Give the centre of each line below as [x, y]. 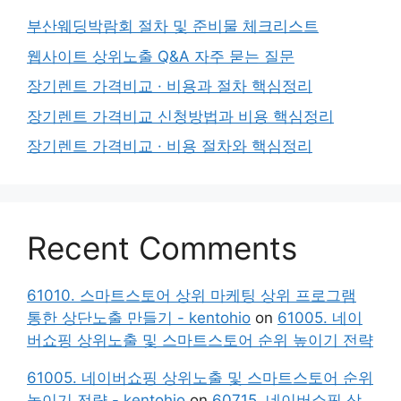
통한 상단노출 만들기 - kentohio [139, 318]
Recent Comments [162, 248]
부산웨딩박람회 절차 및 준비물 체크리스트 [173, 26]
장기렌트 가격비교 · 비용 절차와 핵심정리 [170, 146]
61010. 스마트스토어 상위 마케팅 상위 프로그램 [192, 295]
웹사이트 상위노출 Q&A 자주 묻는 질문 [161, 56]
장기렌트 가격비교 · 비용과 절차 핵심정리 [170, 86]
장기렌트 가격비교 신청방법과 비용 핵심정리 [180, 116]
